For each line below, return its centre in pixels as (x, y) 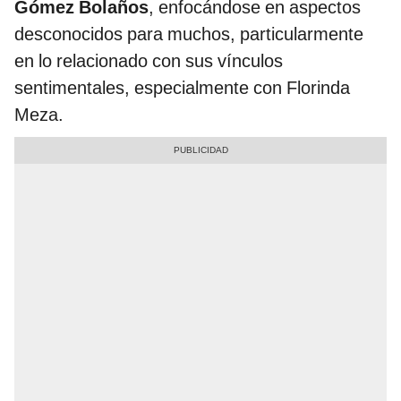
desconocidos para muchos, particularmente (189, 34)
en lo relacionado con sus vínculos (149, 61)
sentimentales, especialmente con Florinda (182, 88)
